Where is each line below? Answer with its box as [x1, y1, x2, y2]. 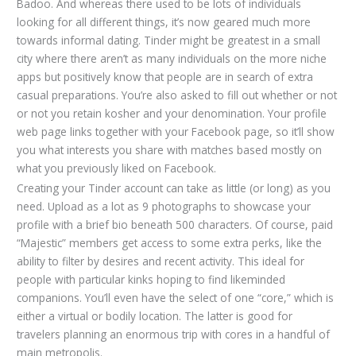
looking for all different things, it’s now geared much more [17, 14, 311, 30]
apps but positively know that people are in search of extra [17, 69, 314, 85]
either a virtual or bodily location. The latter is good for [17, 308, 293, 323]
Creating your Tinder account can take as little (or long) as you [17, 180, 331, 195]
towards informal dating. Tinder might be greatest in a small [17, 33, 321, 48]
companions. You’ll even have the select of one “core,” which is [17, 289, 335, 305]
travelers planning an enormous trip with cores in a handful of [17, 326, 331, 342]
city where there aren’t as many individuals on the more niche [17, 51, 327, 67]
